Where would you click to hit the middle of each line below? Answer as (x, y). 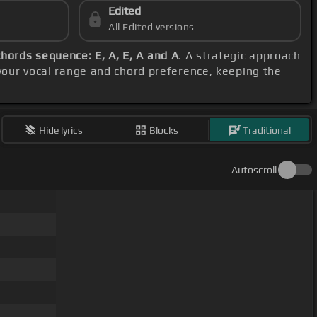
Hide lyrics (61, 130)
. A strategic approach (240, 56)
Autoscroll (254, 170)
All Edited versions (151, 27)
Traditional (267, 130)
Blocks (164, 130)
